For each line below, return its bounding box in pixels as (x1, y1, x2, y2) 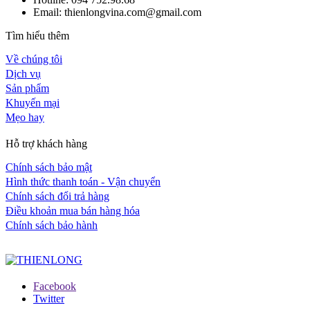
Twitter (33, 292, 64, 304)
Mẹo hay (6, 111, 44, 123)
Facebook (33, 280, 76, 292)
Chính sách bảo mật (6, 161, 92, 173)
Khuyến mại (6, 96, 60, 109)
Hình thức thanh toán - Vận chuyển (6, 175, 161, 188)
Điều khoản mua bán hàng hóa (6, 204, 140, 217)
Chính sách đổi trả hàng (6, 190, 109, 202)
